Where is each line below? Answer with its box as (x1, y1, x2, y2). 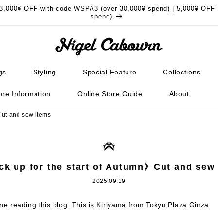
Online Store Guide (77, 90, 143, 98)
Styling (33, 68, 56, 76)
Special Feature (82, 68, 137, 76)
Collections (163, 68, 201, 76)
